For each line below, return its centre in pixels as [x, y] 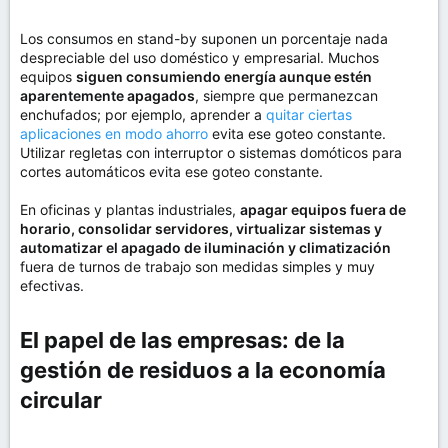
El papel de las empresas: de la [182, 340]
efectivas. [52, 285]
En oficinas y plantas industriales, [130, 209]
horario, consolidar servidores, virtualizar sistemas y [201, 228]
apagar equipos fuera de [323, 209]
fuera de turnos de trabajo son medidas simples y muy [197, 266]
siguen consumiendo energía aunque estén [224, 76]
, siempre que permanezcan [286, 95]
